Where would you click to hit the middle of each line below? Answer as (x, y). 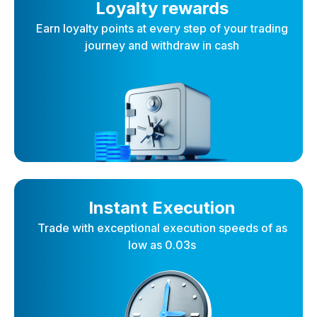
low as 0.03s (162, 245)
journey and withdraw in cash (162, 46)
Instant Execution (162, 208)
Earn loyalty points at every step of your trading (162, 29)
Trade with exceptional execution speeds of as (162, 228)
